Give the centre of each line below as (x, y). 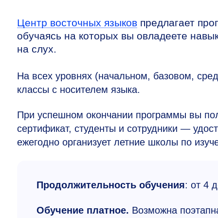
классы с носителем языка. (79, 90)
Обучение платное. (84, 210)
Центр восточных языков (77, 23)
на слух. (37, 49)
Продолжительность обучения (111, 185)
